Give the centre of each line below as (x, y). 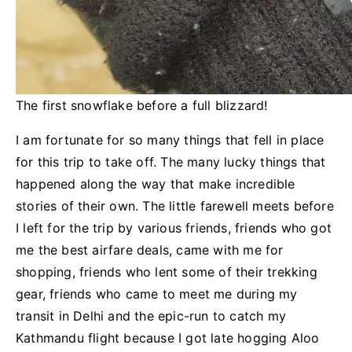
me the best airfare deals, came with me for (150, 249)
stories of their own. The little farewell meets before (175, 205)
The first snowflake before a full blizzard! (142, 105)
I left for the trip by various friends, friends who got (174, 227)
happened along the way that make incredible (156, 183)
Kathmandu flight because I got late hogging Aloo (168, 337)
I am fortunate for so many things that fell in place (170, 139)
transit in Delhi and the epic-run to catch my (151, 315)
